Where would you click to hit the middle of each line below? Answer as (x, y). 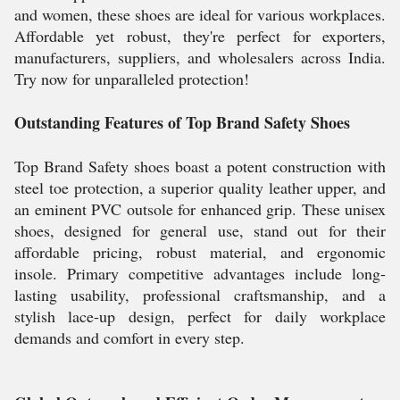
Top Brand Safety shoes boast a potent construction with (200, 166)
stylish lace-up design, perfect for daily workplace (200, 316)
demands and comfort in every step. (129, 337)
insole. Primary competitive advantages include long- (200, 273)
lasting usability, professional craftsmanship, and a (200, 295)
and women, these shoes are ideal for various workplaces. (200, 14)
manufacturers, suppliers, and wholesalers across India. (200, 57)
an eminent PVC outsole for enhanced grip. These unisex (200, 209)
